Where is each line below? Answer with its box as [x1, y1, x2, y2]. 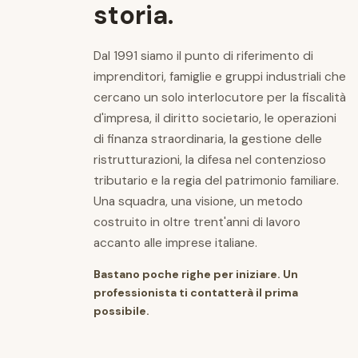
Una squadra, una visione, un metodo [93, 193, 303, 210]
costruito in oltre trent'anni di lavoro [93, 214, 300, 231]
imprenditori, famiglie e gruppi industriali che [93, 69, 346, 86]
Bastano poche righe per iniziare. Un [93, 266, 298, 281]
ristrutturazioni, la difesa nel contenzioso [93, 152, 326, 169]
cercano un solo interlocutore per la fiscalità [93, 89, 346, 106]
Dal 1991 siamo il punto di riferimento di [93, 48, 313, 65]
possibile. [93, 303, 149, 318]
